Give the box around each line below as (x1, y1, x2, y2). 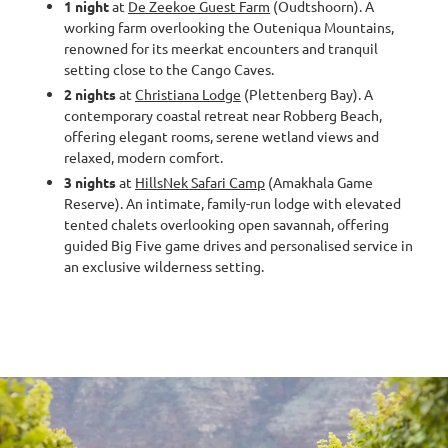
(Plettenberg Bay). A (241, 85, 373, 103)
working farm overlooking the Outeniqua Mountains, (64, 18, 394, 36)
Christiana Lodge (135, 85, 241, 103)
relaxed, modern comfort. (64, 148, 223, 166)
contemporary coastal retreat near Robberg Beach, (64, 106, 382, 124)
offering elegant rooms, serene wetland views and (64, 127, 379, 145)
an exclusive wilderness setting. (64, 257, 264, 275)
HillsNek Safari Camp (135, 173, 265, 191)
